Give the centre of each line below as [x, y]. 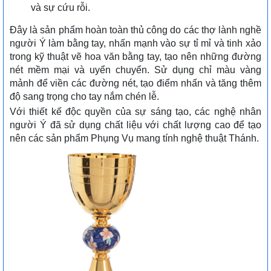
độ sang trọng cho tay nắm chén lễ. [84, 97]
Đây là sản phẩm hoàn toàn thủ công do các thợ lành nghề [135, 30]
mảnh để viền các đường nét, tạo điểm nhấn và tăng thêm [135, 83]
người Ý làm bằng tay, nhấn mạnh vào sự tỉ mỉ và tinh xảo [135, 44]
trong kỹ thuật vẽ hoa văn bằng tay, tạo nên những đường [135, 57]
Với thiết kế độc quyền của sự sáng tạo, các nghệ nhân [135, 112]
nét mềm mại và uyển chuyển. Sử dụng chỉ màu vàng [135, 70]
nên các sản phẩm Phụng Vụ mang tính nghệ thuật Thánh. [135, 139]
